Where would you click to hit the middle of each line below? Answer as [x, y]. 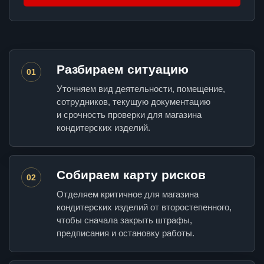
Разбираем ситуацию [123, 70]
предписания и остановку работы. [126, 233]
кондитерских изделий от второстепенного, [144, 207]
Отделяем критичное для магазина [128, 194]
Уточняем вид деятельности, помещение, [141, 89]
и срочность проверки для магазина [129, 115]
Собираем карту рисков [131, 175]
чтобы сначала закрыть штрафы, [124, 220]
